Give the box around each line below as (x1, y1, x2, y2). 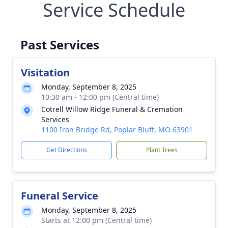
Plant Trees (146, 146, 178, 154)
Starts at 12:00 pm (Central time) (41, 215, 152, 225)
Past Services (20, 36, 99, 53)
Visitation (21, 66, 70, 79)
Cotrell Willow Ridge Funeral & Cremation (41, 104, 183, 114)
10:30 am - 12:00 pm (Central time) (41, 92, 159, 102)
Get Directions (46, 146, 87, 154)
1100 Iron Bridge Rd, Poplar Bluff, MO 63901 (41, 125, 193, 134)
